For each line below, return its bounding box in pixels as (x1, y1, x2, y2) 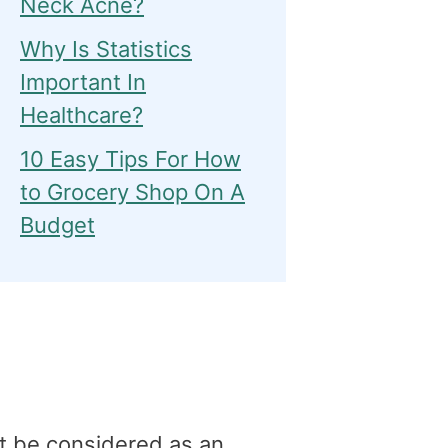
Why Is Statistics (20, 36, 192, 62)
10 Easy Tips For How (20, 146, 241, 172)
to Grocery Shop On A (20, 179, 245, 205)
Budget (20, 212, 95, 238)
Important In (20, 69, 146, 95)
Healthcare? (20, 102, 143, 128)
